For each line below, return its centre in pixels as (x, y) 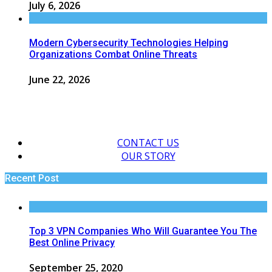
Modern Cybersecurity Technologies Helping (129, 42)
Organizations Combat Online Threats (113, 54)
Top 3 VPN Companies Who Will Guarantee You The (143, 231)
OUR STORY (148, 156)
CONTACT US (148, 142)
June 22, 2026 (59, 79)
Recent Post (32, 178)
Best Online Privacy (72, 243)
